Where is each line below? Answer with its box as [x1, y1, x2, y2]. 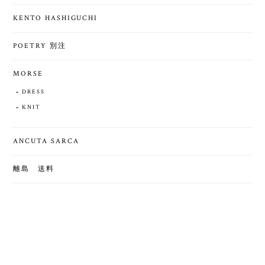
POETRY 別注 [13, 41, 66, 50]
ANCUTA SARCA [13, 136, 79, 146]
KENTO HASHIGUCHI [13, 13, 98, 22]
